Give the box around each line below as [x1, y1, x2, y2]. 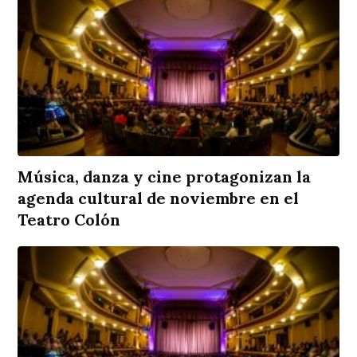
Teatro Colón [18, 210, 121, 230]
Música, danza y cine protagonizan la [18, 167, 312, 187]
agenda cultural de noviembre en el [18, 188, 300, 209]
